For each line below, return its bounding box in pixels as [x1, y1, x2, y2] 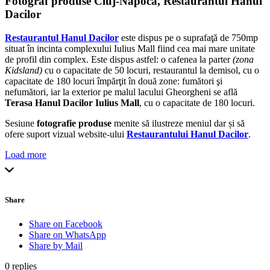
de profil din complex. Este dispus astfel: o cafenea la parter [5, 54, 233, 65]
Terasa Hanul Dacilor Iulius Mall [5, 98, 139, 108]
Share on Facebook [29, 218, 102, 229]
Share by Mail [29, 240, 83, 251]
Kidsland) [5, 65, 42, 76]
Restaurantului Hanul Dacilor [127, 129, 248, 140]
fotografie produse [37, 118, 111, 129]
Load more [5, 149, 46, 160]
